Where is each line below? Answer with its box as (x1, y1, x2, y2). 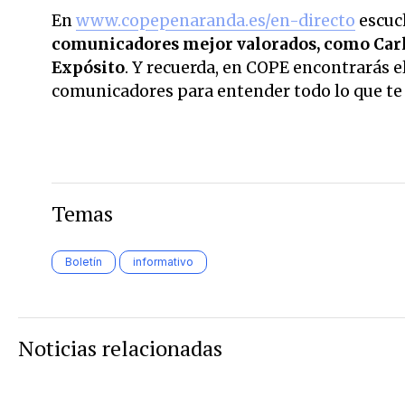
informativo (133, 254, 193, 268)
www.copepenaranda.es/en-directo (76, 10, 355, 31)
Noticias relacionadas (18, 333, 222, 363)
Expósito (52, 57, 125, 78)
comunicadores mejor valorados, (52, 33, 320, 54)
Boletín (65, 254, 102, 268)
